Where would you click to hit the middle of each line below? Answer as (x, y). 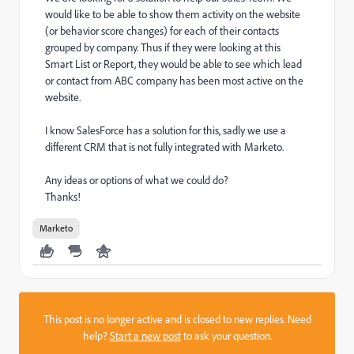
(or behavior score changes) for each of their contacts (162, 31)
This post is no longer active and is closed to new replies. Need (177, 319)
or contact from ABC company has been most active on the (174, 81)
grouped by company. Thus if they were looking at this (163, 47)
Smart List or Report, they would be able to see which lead (173, 64)
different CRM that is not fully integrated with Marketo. (164, 147)
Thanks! (63, 197)
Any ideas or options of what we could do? (137, 180)
